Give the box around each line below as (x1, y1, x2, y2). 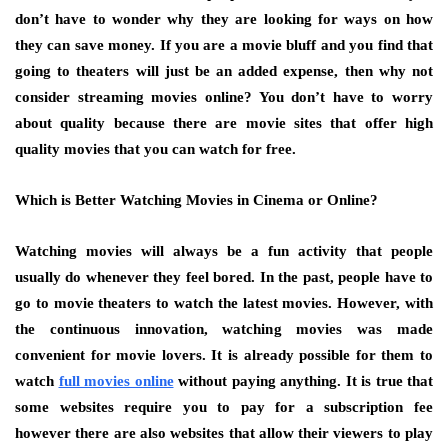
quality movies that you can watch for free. (15, 141, 296, 157)
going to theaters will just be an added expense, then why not (15, 63, 433, 79)
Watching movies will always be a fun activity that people (15, 243, 433, 259)
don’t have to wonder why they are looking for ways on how (15, 11, 433, 27)
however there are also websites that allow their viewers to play (15, 425, 433, 441)
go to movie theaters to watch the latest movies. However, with (15, 295, 433, 311)
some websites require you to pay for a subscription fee (15, 399, 433, 415)
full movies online (58, 373, 174, 389)
